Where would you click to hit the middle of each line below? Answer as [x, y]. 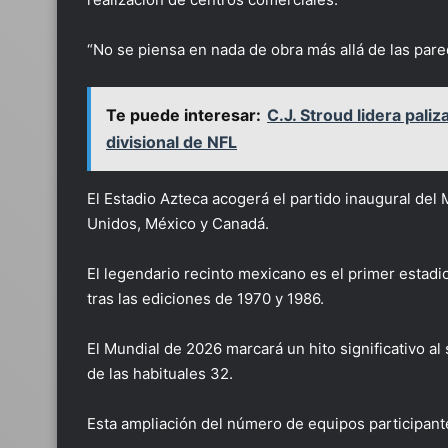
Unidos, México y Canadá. [178, 223]
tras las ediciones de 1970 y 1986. [205, 298]
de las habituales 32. [160, 373]
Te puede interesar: [183, 115]
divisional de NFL [171, 142]
